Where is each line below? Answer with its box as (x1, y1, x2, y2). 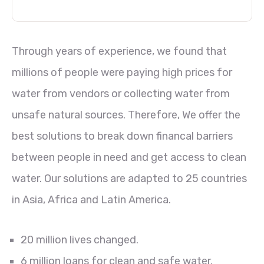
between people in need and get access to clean (12, 151, 246, 164)
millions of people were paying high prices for (12, 66, 232, 79)
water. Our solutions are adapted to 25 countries (12, 172, 247, 185)
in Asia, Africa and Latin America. (12, 193, 171, 206)
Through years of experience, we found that (12, 45, 227, 58)
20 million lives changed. (21, 233, 138, 246)
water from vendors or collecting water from (12, 87, 230, 100)
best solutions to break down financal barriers (12, 130, 233, 143)
